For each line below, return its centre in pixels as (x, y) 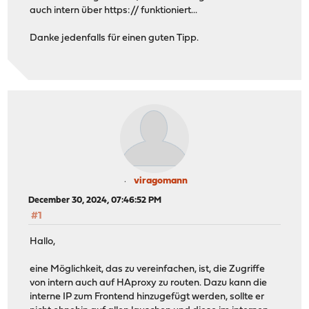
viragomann (161, 181)
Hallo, (43, 241)
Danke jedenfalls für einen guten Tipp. (114, 39)
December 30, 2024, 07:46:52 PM (95, 201)
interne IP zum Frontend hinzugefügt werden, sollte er (147, 297)
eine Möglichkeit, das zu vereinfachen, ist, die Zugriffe (148, 269)
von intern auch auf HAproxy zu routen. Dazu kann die (149, 283)
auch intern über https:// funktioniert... (114, 11)
